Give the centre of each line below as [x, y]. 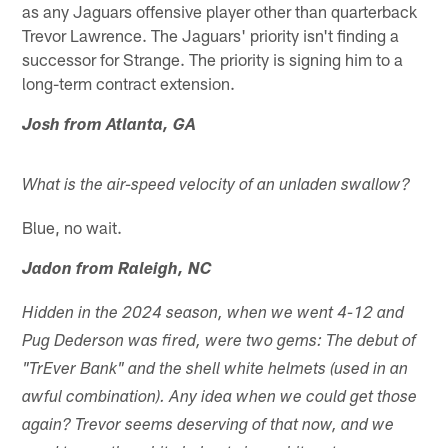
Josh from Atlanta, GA [109, 126]
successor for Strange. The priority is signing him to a [213, 58]
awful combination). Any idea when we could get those [220, 398]
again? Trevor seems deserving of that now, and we [208, 426]
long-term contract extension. [129, 82]
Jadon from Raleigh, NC [117, 270]
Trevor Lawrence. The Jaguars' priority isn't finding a [211, 34]
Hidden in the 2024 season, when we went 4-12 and [213, 314]
